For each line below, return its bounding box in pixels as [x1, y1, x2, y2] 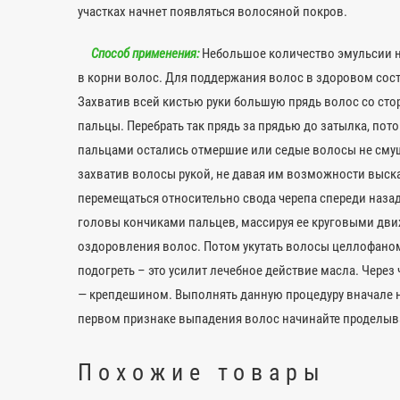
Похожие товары [78, 359, 326, 387]
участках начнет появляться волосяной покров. [78, 4, 347, 21]
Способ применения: [78, 46, 199, 62]
